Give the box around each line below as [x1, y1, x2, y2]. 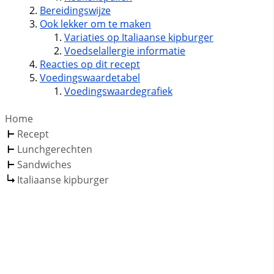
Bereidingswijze [39, 4, 111, 18]
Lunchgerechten [17, 143, 92, 157]
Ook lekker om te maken [39, 17, 151, 31]
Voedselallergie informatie [64, 44, 185, 58]
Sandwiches [17, 158, 72, 172]
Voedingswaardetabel [39, 71, 140, 85]
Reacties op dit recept [39, 57, 140, 72]
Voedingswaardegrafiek [64, 84, 172, 98]
